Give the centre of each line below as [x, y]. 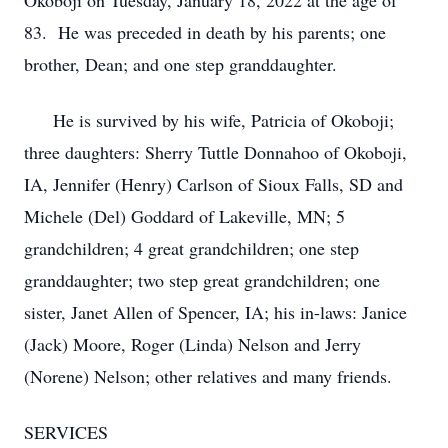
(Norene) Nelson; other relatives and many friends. [208, 376]
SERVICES [66, 432]
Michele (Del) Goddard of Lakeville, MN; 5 [184, 216]
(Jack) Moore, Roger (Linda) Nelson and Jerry [192, 344]
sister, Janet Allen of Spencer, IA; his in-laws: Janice [215, 312]
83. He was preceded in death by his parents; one [205, 32]
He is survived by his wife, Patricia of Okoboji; [209, 120]
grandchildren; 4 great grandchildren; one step [191, 248]
